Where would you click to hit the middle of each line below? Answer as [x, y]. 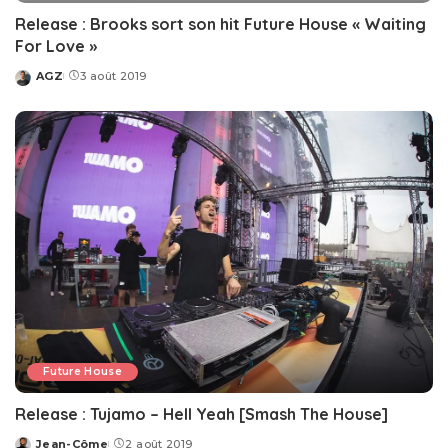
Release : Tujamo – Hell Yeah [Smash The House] [201, 413]
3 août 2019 [113, 76]
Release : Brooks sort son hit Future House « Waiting [220, 24]
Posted [38, 83]
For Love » [56, 46]
